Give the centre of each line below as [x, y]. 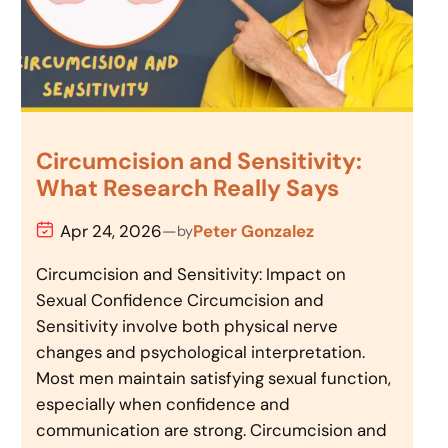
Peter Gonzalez [254, 231]
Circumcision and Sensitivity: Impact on [191, 274]
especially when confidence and [163, 404]
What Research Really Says [188, 187]
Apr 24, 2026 [111, 231]
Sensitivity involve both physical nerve [187, 326]
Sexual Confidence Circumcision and [180, 300]
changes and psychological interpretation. [201, 352]
